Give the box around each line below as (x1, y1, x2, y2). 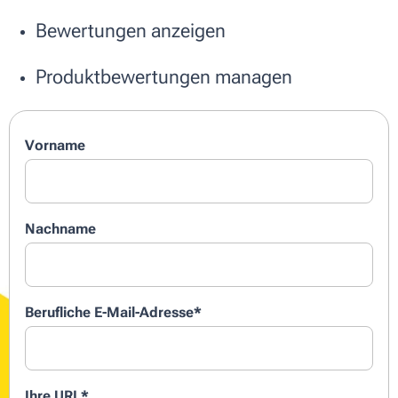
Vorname (25, 137, 85, 155)
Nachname (25, 220, 96, 238)
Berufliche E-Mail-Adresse (25, 304, 194, 322)
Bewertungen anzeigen (36, 20, 226, 43)
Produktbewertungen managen (36, 66, 292, 89)
